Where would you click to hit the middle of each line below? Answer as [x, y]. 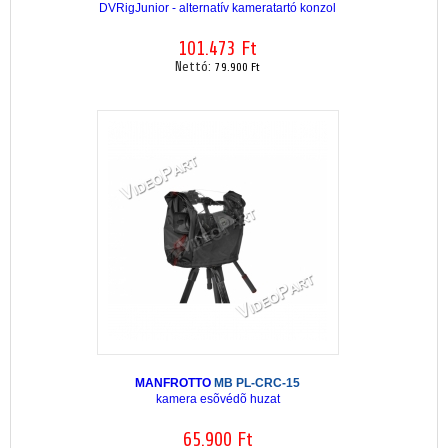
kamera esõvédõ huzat [217, 398]
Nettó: [195, 67]
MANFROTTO [174, 382]
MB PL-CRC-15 [257, 382]
